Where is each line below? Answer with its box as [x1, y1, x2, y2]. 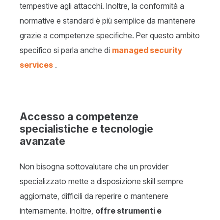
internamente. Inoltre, [20, 206, 95, 216]
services [20, 60, 53, 70]
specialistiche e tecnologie [20, 123, 153, 136]
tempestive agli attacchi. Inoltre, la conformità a [20, 1, 184, 11]
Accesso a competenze [20, 110, 138, 123]
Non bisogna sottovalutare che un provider [20, 162, 168, 172]
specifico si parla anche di [20, 45, 112, 55]
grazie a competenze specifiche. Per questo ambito [20, 30, 200, 41]
